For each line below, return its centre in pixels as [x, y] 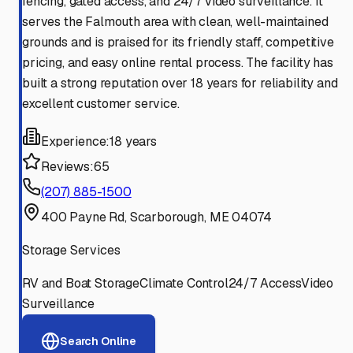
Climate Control [184, 284]
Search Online [98, 341]
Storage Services [71, 251]
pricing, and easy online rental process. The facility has [178, 63]
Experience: [76, 142]
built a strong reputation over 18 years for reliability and [180, 84]
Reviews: [67, 167]
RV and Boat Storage [81, 284]
